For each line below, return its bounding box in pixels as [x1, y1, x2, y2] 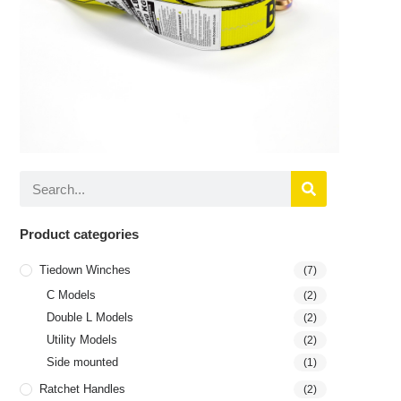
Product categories [20, 226, 140, 243]
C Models [47, 288, 97, 303]
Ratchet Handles [39, 382, 126, 397]
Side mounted [47, 355, 119, 370]
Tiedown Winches [39, 263, 132, 277]
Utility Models [47, 333, 118, 347]
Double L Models [47, 311, 134, 325]
